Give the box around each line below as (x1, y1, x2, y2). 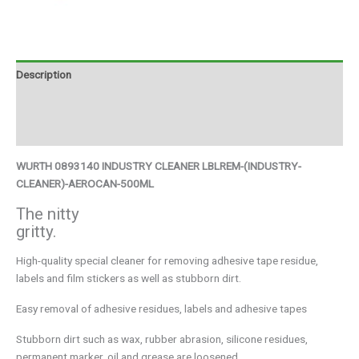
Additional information (16, 96, 123, 110)
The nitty (16, 204, 79, 224)
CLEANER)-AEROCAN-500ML (16, 177, 154, 191)
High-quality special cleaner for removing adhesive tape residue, (16, 254, 318, 268)
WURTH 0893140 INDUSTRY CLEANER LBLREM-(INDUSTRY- (16, 159, 301, 173)
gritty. (16, 222, 57, 242)
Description (16, 68, 71, 82)
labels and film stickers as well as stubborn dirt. (16, 272, 241, 285)
